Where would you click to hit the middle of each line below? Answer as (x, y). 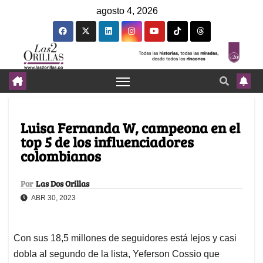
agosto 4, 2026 (127, 11)
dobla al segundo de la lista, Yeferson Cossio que (117, 254)
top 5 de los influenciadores (107, 142)
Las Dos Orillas (63, 184)
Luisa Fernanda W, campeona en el (130, 128)
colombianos (61, 156)
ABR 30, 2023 (53, 198)
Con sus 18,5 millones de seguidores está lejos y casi (125, 238)
